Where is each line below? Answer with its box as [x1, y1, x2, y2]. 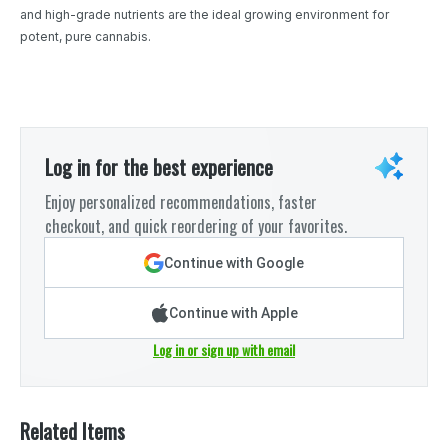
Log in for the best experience [45, 152, 273, 183]
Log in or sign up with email [153, 339, 295, 361]
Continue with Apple [168, 305, 298, 322]
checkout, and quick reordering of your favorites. [45, 214, 347, 239]
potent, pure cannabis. [20, 29, 151, 45]
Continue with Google [164, 255, 304, 272]
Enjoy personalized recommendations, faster [45, 190, 317, 215]
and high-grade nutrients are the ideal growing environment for [20, 7, 389, 23]
